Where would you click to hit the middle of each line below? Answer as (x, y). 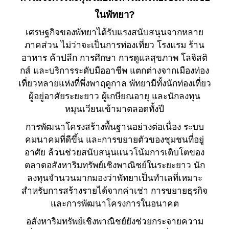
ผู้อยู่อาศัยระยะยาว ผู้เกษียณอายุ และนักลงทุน (114, 96)
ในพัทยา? (114, 14)
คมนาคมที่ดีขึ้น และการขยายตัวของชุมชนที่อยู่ (114, 139)
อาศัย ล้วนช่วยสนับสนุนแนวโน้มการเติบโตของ (114, 152)
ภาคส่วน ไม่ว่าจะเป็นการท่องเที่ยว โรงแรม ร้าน (114, 45)
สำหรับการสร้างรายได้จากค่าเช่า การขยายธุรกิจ (114, 190)
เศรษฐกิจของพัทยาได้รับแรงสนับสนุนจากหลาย (114, 32)
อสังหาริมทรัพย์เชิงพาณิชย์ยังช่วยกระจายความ (114, 221)
